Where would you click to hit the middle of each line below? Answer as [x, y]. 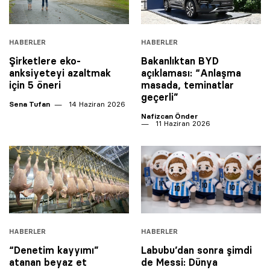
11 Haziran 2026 [182, 124]
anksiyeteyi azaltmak [60, 73]
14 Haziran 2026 [96, 104]
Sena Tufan [30, 104]
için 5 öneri [35, 85]
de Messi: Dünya [179, 262]
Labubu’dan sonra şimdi [196, 250]
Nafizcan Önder [169, 116]
